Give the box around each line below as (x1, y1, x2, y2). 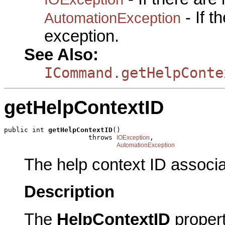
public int (4, 126, 48, 134)
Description (24, 183, 115, 201)
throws (4, 134, 117, 142)
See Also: (24, 45, 98, 64)
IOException (117, 134, 150, 142)
